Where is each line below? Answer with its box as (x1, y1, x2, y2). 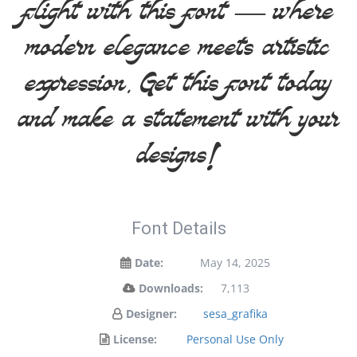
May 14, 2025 (200, 255, 270, 270)
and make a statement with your (18, 102, 339, 143)
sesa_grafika (202, 306, 268, 321)
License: (113, 331, 157, 347)
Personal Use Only (186, 331, 284, 347)
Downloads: (138, 280, 203, 296)
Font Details (131, 218, 226, 238)
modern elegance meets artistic (26, 30, 331, 72)
